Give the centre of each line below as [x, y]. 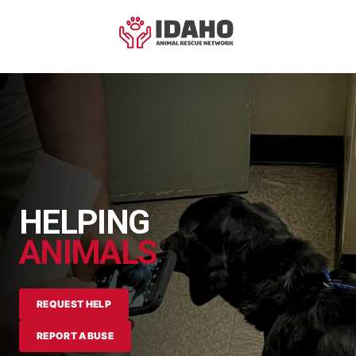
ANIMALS [88, 252]
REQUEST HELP [74, 304]
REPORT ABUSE [75, 336]
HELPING [84, 222]
